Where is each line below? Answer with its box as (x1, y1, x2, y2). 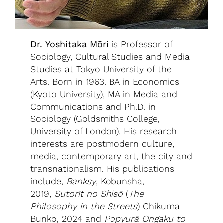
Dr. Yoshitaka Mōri (30, 39, 112, 50)
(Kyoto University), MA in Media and (30, 89, 178, 100)
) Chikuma (137, 201, 180, 212)
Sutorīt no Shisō (54, 188, 126, 199)
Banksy (66, 176, 96, 187)
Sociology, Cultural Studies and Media (30, 51, 190, 62)
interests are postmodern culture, (30, 138, 175, 149)
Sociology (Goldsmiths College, (30, 113, 160, 124)
